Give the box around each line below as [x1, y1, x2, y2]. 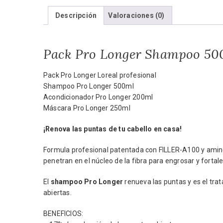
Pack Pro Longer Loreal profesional [43, 71, 156, 79]
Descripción [55, 11, 97, 20]
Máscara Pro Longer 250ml [43, 104, 130, 112]
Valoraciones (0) [108, 11, 165, 20]
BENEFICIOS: [43, 210, 84, 218]
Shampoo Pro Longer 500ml [43, 82, 134, 90]
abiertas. [43, 189, 72, 197]
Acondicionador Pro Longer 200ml [43, 93, 153, 101]
